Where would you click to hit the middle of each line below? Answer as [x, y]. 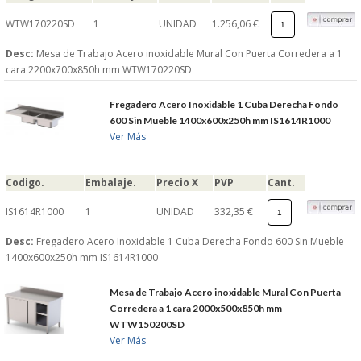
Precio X [177, 182]
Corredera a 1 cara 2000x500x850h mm [196, 308]
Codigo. [25, 182]
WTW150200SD [147, 324]
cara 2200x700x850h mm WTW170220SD [99, 69]
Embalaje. [111, 182]
